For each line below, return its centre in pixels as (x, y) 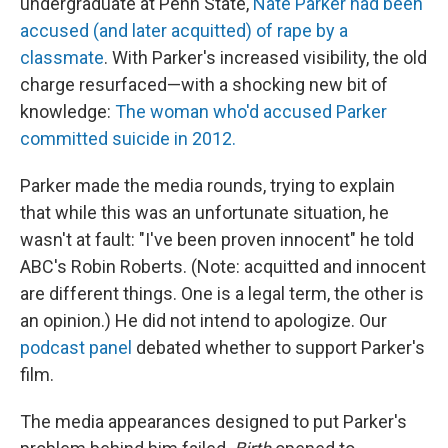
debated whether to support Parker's (278, 347)
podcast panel (76, 347)
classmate (62, 57)
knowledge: (65, 111)
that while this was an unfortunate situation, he (204, 212)
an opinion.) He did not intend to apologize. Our (203, 320)
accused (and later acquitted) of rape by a (184, 30)
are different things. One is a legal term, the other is (222, 293)
